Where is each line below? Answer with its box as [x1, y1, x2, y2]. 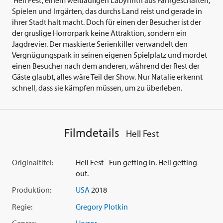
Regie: [12, 201, 32, 212]
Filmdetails [64, 124, 120, 140]
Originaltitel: [12, 157, 53, 168]
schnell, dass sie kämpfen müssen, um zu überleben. [12, 82, 182, 93]
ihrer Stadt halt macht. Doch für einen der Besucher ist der [12, 16, 201, 27]
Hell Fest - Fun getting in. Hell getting [76, 157, 197, 168]
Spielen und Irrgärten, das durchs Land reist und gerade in [12, 5, 202, 16]
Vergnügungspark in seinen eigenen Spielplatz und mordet [12, 49, 207, 60]
